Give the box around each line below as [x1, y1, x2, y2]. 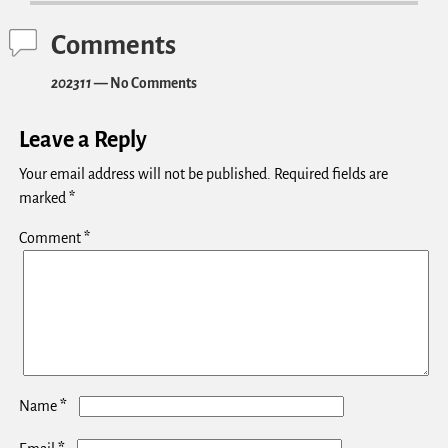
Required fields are [273, 166, 388, 183]
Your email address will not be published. [18, 166, 271, 183]
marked [18, 190, 69, 207]
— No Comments [91, 76, 197, 92]
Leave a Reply [18, 128, 147, 153]
